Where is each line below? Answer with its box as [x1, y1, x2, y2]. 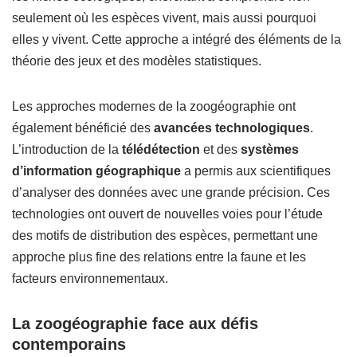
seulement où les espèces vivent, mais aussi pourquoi [12, 11, 316, 25]
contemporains [12, 335, 126, 353]
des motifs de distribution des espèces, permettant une [12, 229, 318, 242]
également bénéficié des [12, 121, 154, 135]
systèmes [241, 143, 299, 156]
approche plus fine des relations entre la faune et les [12, 250, 306, 264]
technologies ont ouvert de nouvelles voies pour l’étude [12, 207, 323, 221]
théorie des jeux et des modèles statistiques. [12, 54, 261, 68]
